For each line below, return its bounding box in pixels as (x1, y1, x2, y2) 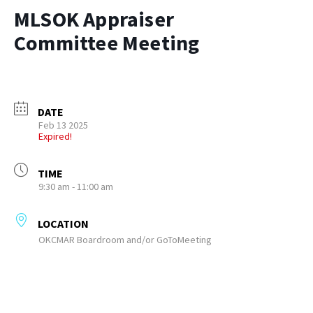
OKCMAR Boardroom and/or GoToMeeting (38, 233, 212, 246)
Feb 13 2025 (38, 119, 88, 131)
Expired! (38, 130, 72, 143)
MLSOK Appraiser (14, 6, 174, 32)
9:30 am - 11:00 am (38, 180, 113, 193)
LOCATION (38, 217, 89, 231)
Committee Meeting (14, 29, 200, 56)
